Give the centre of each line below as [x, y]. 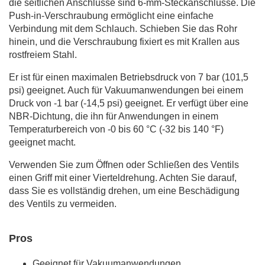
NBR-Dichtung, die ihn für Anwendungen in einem [114, 116]
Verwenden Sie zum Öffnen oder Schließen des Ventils [124, 164]
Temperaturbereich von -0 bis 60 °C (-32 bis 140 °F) [116, 129]
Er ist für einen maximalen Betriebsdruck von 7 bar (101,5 [129, 77]
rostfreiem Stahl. [43, 54]
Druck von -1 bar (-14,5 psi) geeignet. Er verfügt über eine [129, 103]
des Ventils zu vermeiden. [63, 203]
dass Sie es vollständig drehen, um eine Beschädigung [124, 190]
